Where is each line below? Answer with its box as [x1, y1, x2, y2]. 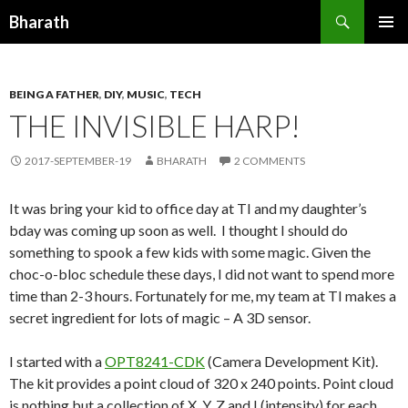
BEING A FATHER [9, 87, 99, 101]
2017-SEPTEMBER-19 [25, 154, 131, 168]
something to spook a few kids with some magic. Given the [9, 243, 371, 260]
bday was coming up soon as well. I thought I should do [9, 221, 348, 239]
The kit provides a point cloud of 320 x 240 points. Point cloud [9, 374, 393, 392]
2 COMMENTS [234, 154, 305, 168]
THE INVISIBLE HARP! [9, 107, 301, 144]
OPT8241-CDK [105, 352, 205, 370]
